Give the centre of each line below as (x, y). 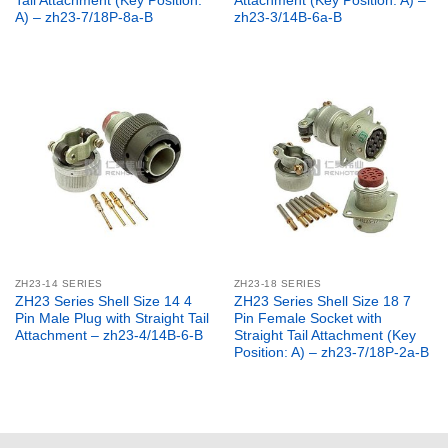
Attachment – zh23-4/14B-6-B (108, 335)
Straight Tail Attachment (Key (324, 335)
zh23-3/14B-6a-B (287, 17)
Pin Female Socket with (307, 318)
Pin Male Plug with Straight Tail (111, 318)
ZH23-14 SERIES (58, 283)
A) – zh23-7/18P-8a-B (83, 17)
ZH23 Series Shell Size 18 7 (322, 301)
